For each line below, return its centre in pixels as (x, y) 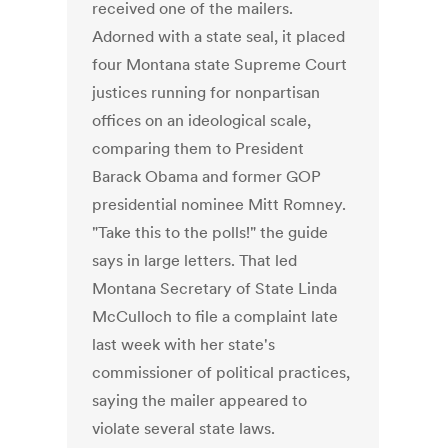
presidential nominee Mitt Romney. (219, 204)
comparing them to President (198, 148)
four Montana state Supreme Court (220, 64)
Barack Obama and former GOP (207, 176)
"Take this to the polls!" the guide (210, 232)
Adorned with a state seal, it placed (219, 36)
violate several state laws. (184, 428)
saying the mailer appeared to (200, 400)
